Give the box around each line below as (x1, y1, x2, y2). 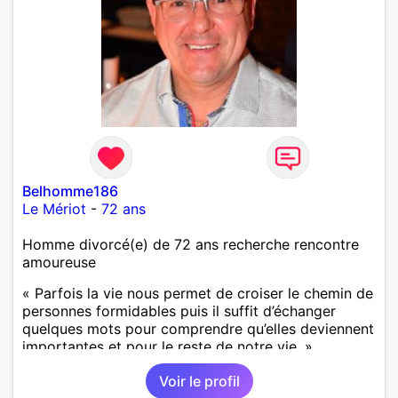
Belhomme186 (22, 181, 118, 200)
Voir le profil (158, 371, 240, 390)
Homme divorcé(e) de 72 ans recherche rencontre (22, 235, 359, 253)
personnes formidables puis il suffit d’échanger (22, 301, 336, 320)
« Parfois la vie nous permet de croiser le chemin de (22, 283, 373, 302)
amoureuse (22, 252, 96, 271)
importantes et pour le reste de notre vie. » (22, 337, 313, 355)
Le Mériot (22, 199, 86, 218)
